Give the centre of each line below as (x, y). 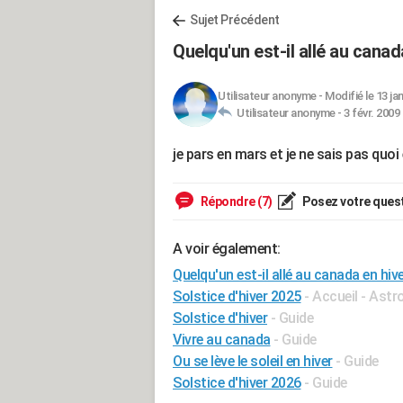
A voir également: (227, 249)
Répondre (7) (235, 201)
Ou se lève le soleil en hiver (253, 361)
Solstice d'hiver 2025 (237, 296)
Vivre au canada (222, 340)
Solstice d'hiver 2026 (237, 383)
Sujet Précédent (235, 20)
